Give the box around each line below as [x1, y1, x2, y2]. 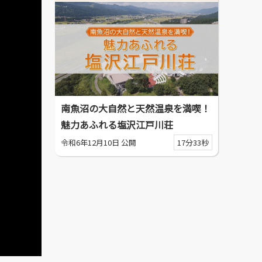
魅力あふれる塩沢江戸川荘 [61, 118, 173, 132]
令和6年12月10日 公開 [61, 137, 136, 148]
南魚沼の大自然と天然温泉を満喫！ [61, 101, 211, 115]
